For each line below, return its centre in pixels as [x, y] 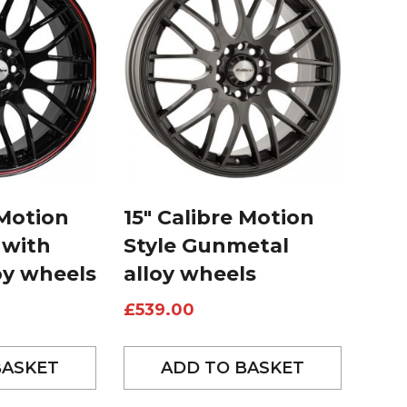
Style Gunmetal [206, 246]
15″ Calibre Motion [218, 218]
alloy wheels [189, 274]
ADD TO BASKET [232, 368]
